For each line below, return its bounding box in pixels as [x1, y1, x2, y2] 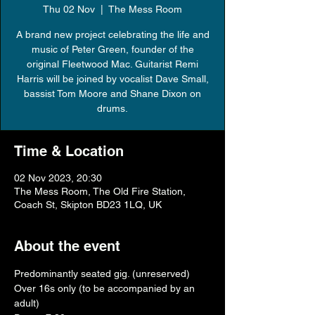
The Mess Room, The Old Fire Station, [14, 186, 186, 197]
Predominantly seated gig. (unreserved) [14, 268, 190, 279]
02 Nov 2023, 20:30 [14, 172, 102, 184]
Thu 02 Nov [43, 4, 95, 15]
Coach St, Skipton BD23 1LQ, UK [14, 199, 162, 210]
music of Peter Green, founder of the [31, 44, 194, 55]
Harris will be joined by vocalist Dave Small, [16, 73, 209, 84]
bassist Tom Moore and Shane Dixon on [24, 88, 201, 99]
